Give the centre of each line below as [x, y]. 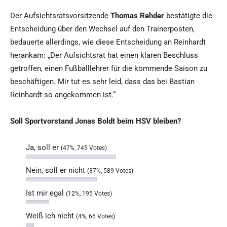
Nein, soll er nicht [56, 171]
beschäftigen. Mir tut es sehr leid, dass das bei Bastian [102, 82]
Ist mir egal [46, 193]
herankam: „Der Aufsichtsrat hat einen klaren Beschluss [104, 55]
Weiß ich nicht [51, 216]
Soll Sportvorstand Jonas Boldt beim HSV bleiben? [96, 121]
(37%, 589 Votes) [110, 171]
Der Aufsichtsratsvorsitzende [60, 16]
